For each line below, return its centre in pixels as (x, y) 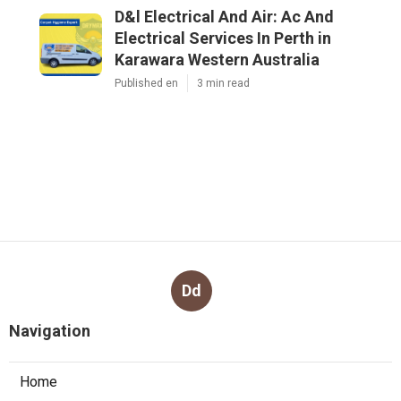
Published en (146, 84)
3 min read (223, 84)
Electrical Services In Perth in (223, 38)
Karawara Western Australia (217, 60)
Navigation (50, 331)
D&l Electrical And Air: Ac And (224, 17)
